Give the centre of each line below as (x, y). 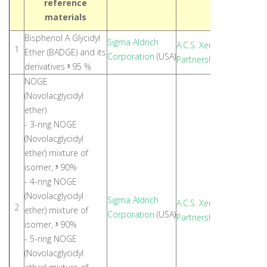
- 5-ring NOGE (51, 239)
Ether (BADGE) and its (65, 52)
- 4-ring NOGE (51, 181)
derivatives (46, 66)
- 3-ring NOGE (51, 124)
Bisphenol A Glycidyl (62, 38)
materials (66, 17)
